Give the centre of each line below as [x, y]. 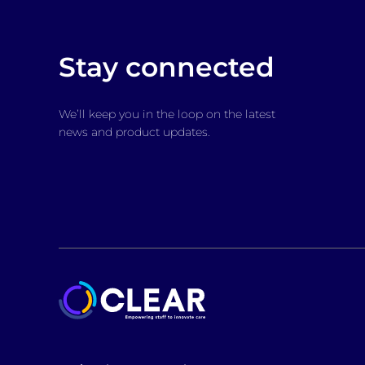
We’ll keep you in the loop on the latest [167, 114]
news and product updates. [134, 132]
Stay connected [166, 67]
